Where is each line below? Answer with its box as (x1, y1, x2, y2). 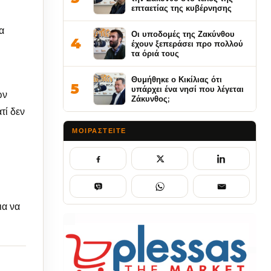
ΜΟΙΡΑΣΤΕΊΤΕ (72, 126, 126, 135)
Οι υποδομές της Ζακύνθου (131, 29, 235, 39)
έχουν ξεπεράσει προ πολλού (131, 39, 243, 48)
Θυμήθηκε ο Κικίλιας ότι (131, 74, 222, 84)
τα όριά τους (131, 48, 179, 58)
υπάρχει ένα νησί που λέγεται (131, 84, 244, 94)
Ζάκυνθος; (131, 94, 169, 103)
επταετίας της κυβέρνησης (131, 3, 232, 13)
